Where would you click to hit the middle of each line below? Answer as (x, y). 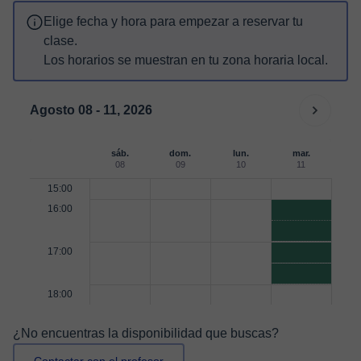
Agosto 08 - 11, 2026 (91, 110)
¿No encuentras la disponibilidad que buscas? (146, 333)
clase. (60, 41)
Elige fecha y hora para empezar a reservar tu (173, 21)
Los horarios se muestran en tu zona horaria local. (186, 60)
